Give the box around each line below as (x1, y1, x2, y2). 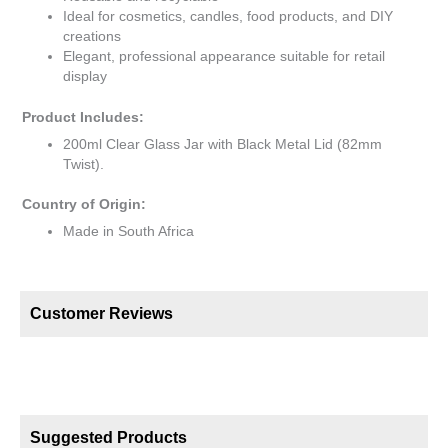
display (63, 69, 108, 85)
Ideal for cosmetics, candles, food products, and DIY (63, 9, 394, 25)
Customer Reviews (30, 304, 173, 322)
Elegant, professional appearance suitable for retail (63, 49, 386, 65)
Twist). (63, 156, 105, 172)
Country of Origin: (22, 197, 146, 213)
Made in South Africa (63, 223, 195, 239)
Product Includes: (22, 109, 144, 125)
